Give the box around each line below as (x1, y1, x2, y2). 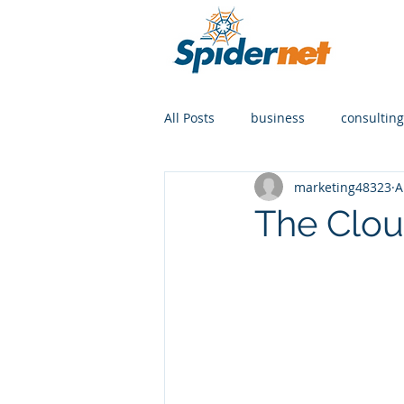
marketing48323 (294, 178, 391, 196)
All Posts (164, 108, 215, 126)
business (251, 108, 305, 126)
